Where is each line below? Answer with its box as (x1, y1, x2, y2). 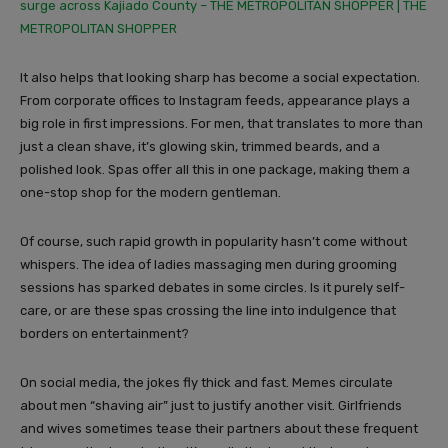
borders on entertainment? (20, 326, 189, 342)
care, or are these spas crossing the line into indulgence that (20, 303, 396, 319)
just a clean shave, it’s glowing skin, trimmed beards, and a (20, 139, 380, 155)
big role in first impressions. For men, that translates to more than (20, 116, 423, 132)
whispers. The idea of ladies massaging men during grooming (20, 257, 397, 273)
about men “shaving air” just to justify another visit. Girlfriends (20, 398, 402, 414)
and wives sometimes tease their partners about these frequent (20, 421, 418, 437)
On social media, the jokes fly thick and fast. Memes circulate (20, 375, 393, 391)
